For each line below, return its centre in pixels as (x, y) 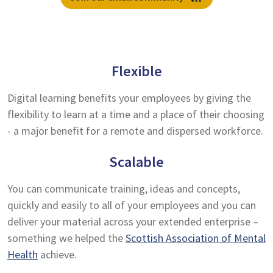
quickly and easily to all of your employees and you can (132, 205)
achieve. (57, 254)
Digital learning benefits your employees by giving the (129, 98)
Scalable (136, 162)
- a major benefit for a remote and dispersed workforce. (135, 131)
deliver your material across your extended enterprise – (133, 222)
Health (23, 254)
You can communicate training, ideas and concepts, (124, 189)
